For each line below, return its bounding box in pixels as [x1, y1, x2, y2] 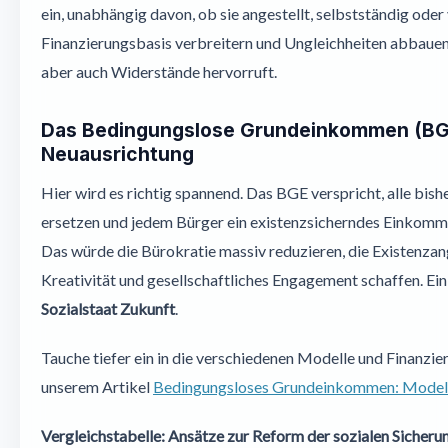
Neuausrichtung [41, 142, 194, 166]
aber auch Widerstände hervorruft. [41, 62, 277, 81]
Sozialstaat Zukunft [41, 299, 175, 318]
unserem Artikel [41, 377, 153, 396]
